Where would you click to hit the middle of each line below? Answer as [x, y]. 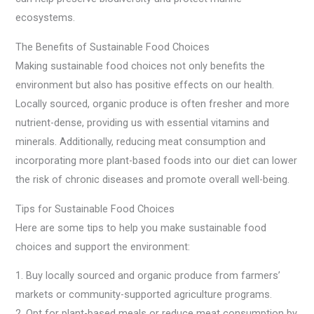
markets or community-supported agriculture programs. [144, 295]
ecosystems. [46, 18]
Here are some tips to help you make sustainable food [141, 227]
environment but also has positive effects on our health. [145, 84]
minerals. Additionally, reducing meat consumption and [141, 141]
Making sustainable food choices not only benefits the [141, 66]
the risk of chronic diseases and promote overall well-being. [153, 179]
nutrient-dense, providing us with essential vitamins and [143, 122]
